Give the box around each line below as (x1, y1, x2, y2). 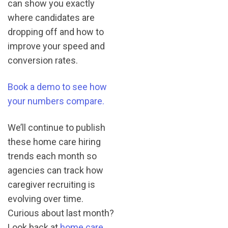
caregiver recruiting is (8, 179, 95, 190)
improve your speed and (8, 40, 105, 51)
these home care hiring (8, 136, 101, 147)
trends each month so (8, 150, 97, 161)
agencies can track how (8, 164, 103, 176)
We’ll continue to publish (8, 122, 105, 133)
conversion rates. (8, 54, 78, 66)
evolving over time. (8, 193, 83, 204)
